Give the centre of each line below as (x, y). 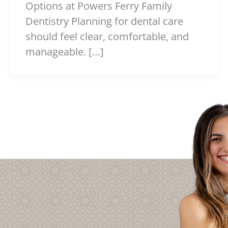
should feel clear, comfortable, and (107, 37)
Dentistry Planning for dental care (104, 21)
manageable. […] (65, 52)
